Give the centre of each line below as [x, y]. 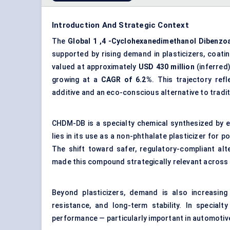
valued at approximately [95, 67]
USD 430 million [166, 67]
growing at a [76, 80]
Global [79, 41]
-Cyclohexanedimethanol [152, 41]
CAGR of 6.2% [126, 80]
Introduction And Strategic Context [120, 25]
